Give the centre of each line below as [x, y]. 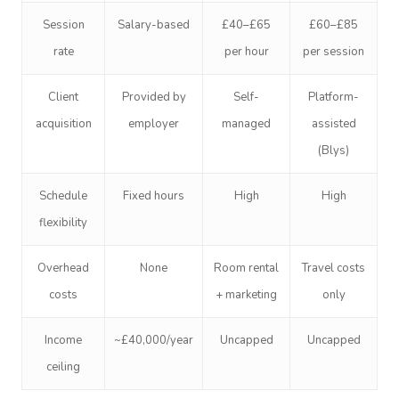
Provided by [154, 97]
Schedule [63, 195]
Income [63, 340]
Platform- [334, 97]
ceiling [63, 366]
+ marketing [246, 294]
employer [154, 123]
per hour [246, 51]
